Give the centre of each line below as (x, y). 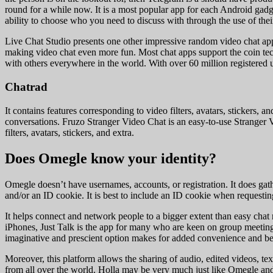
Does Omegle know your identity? (111, 158)
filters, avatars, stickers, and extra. (69, 132)
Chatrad (26, 87)
